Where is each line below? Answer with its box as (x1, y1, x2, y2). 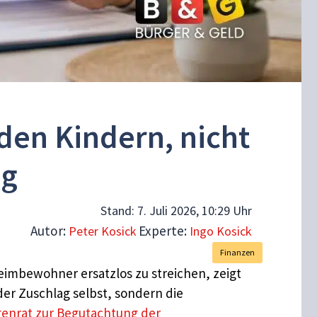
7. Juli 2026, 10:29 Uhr (137, 202, 252, 219)
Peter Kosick (69, 223, 137, 240)
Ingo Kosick (190, 223, 252, 240)
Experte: (139, 222, 190, 240)
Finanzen (220, 247, 255, 258)
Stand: (100, 202, 137, 219)
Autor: (30, 222, 69, 240)
